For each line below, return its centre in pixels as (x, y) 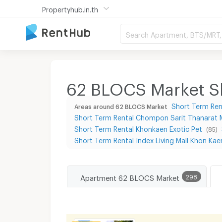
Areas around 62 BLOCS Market (121, 105)
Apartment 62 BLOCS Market (130, 176)
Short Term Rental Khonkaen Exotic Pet (139, 128)
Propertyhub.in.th (70, 8)
